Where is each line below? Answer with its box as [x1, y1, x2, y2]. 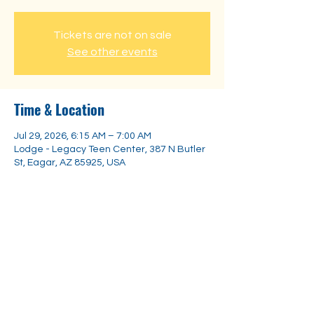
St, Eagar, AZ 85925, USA [14, 158, 125, 168]
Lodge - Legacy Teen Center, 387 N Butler [14, 144, 205, 154]
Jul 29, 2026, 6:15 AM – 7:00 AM [14, 131, 151, 141]
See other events [67, 46, 158, 57]
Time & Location [14, 99, 104, 120]
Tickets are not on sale [53, 29, 172, 41]
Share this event [14, 230, 105, 251]
